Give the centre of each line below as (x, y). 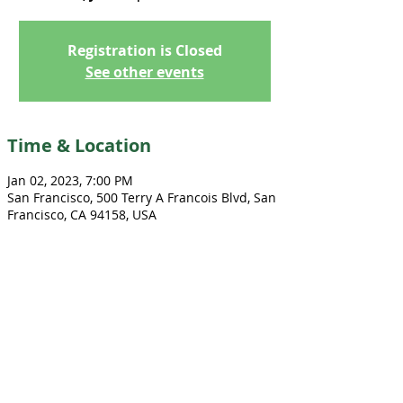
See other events (144, 72)
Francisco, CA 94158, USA (82, 215)
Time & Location (79, 145)
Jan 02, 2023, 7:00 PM (70, 180)
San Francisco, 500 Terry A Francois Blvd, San (142, 197)
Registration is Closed (144, 50)
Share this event (80, 313)
